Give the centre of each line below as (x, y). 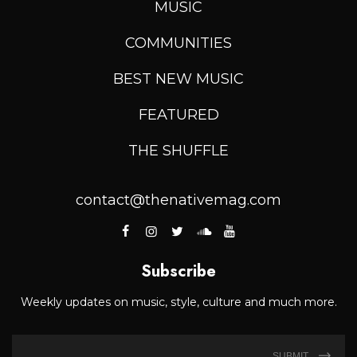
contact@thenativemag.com (178, 200)
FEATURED (178, 114)
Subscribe (178, 272)
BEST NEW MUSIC (178, 78)
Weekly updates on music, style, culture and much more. (178, 302)
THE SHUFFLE (178, 150)
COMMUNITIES (178, 43)
